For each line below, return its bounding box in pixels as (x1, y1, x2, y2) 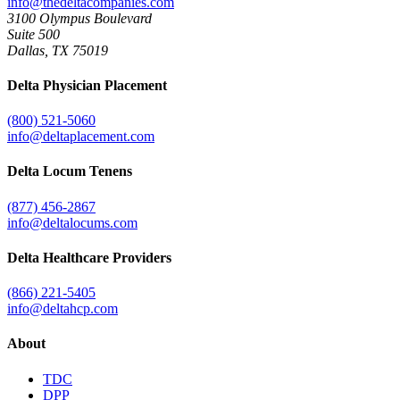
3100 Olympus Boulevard (7, 10, 152, 26)
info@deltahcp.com (7, 301, 118, 317)
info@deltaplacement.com (7, 129, 154, 145)
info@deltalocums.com (7, 214, 137, 230)
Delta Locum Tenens (7, 163, 132, 179)
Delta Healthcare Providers (7, 249, 171, 265)
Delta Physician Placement (7, 77, 167, 93)
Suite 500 (7, 26, 60, 42)
